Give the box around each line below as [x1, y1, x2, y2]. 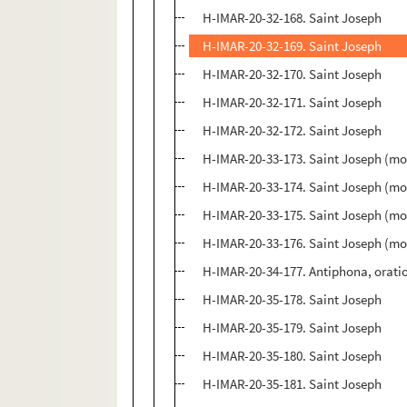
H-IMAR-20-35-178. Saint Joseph [203, 291, 382, 309]
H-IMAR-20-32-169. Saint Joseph [203, 37, 382, 55]
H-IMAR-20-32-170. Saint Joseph [203, 65, 382, 84]
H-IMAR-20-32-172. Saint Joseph [203, 122, 382, 140]
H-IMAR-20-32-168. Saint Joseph [203, 9, 382, 27]
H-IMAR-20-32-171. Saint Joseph [203, 94, 382, 112]
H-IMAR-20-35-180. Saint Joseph [203, 347, 382, 365]
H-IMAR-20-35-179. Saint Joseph [203, 319, 382, 337]
